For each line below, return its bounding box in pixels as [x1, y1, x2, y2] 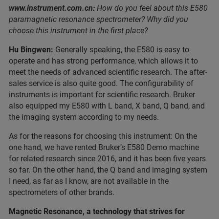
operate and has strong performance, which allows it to [9, 56, 198, 66]
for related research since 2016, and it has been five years [9, 154, 206, 164]
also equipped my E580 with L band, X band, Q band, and [9, 101, 205, 111]
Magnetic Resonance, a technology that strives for [9, 207, 185, 217]
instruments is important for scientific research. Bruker [9, 90, 195, 100]
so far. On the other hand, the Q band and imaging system [9, 165, 207, 175]
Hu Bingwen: [9, 45, 53, 55]
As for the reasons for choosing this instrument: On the [9, 131, 197, 141]
